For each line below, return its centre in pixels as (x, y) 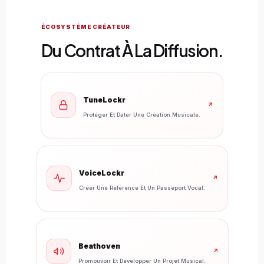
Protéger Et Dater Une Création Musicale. (142, 115)
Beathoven (99, 246)
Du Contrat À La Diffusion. (132, 50)
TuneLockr (104, 100)
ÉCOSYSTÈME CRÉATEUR (86, 27)
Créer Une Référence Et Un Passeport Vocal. (142, 188)
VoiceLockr (101, 173)
